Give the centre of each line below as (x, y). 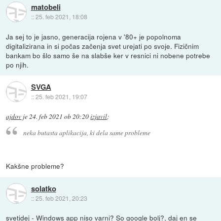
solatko (43, 188)
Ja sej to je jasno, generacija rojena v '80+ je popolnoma (94, 36)
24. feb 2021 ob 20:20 (59, 116)
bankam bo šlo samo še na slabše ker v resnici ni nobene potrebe (108, 55)
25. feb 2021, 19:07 (61, 97)
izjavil (99, 116)
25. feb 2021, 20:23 (61, 198)
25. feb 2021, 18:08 (61, 17)
